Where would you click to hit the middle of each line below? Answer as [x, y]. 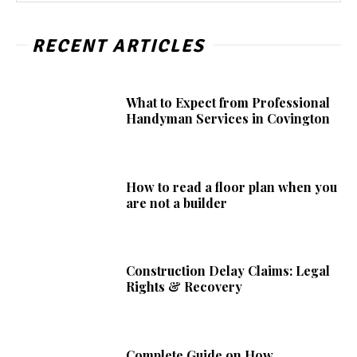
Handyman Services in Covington [228, 119]
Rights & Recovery [184, 287]
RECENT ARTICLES [118, 46]
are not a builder [177, 202]
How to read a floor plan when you [232, 186]
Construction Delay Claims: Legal [228, 271]
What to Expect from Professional [228, 103]
